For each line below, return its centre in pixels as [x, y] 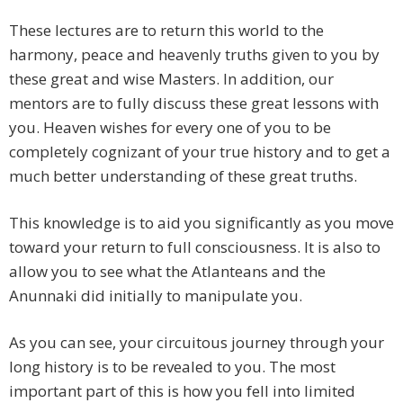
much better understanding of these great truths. [183, 176]
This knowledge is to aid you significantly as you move [201, 223]
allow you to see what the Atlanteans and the [167, 272]
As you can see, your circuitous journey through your [197, 343]
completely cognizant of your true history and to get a [200, 152]
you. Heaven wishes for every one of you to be [170, 128]
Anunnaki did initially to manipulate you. [156, 296]
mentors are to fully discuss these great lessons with [194, 103]
